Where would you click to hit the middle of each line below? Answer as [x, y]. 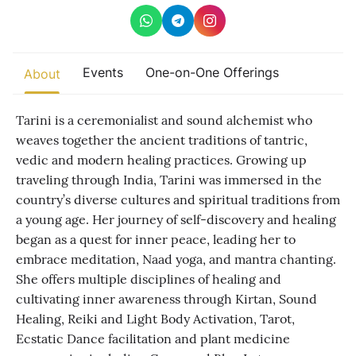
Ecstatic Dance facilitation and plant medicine [153, 339]
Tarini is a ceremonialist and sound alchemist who [164, 120]
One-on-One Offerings [212, 72]
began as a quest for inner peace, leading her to [156, 239]
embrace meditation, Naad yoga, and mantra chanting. [176, 259]
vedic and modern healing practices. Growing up [161, 160]
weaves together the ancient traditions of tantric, [162, 140]
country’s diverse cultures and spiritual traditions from [178, 199]
